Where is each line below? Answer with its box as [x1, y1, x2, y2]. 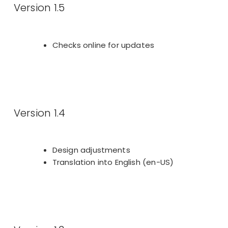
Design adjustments [52, 145, 130, 156]
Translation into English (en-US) [52, 157, 174, 168]
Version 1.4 [13, 105, 66, 120]
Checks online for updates [52, 39, 155, 50]
